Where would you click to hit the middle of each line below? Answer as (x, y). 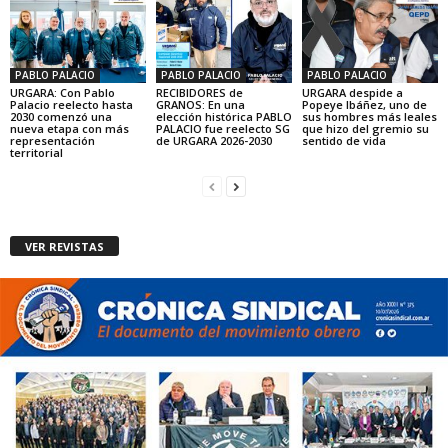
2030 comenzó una (61, 116)
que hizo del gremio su (365, 128)
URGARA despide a (352, 92)
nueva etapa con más (69, 128)
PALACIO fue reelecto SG (222, 128)
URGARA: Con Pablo (62, 92)
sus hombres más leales (369, 116)
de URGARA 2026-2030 (213, 140)
